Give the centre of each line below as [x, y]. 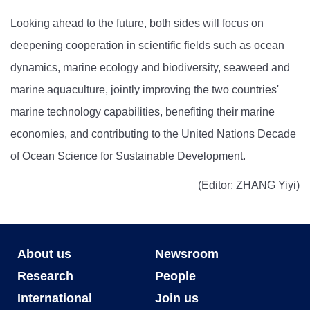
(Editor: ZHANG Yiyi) [249, 185]
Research [45, 276]
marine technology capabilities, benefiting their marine [143, 111]
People [175, 276]
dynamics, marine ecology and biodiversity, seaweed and [150, 67]
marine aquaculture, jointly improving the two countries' [145, 89]
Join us [177, 298]
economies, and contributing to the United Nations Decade [153, 134]
